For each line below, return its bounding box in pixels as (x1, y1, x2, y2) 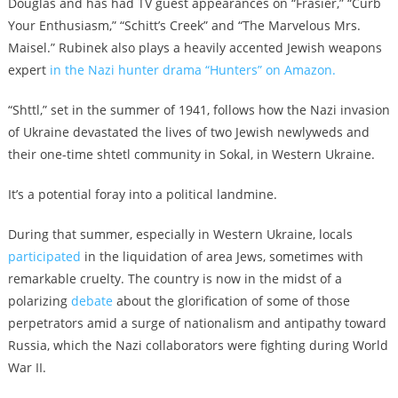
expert (7, 60, 50, 78)
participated (7, 247, 84, 265)
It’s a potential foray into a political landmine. (7, 185, 277, 203)
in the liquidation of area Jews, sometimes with (84, 247, 363, 265)
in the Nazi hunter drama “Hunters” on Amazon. (49, 60, 336, 78)
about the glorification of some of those (115, 291, 350, 309)
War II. (7, 358, 46, 376)
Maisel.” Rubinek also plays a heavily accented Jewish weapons (7, 38, 382, 56)
